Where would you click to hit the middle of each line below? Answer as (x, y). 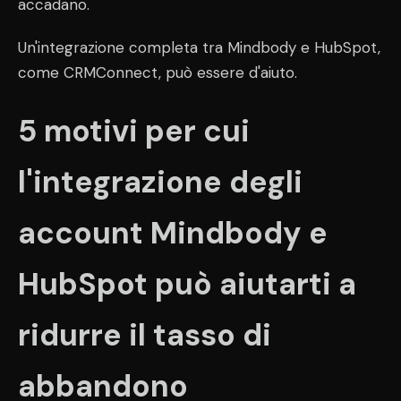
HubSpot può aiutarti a (187, 284)
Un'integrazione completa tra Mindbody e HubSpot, (199, 48)
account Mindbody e (173, 233)
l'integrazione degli (160, 182)
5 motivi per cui (134, 131)
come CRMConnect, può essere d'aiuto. (158, 73)
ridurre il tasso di (145, 335)
